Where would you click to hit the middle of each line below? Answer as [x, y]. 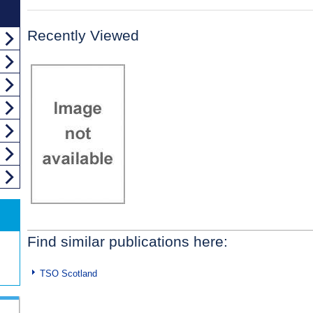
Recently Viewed [83, 35]
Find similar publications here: [128, 241]
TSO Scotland [68, 273]
